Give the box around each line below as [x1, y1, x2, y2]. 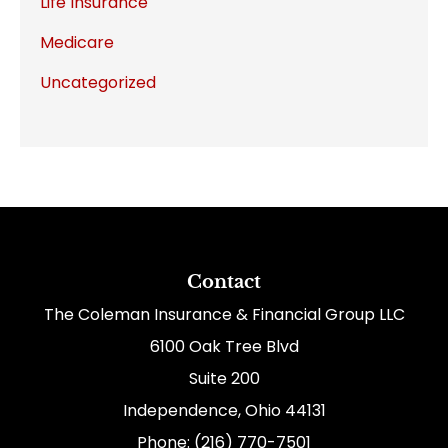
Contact [187, 271, 261, 294]
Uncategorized [40, 71, 156, 95]
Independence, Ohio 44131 [122, 399, 326, 423]
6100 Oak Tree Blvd [149, 335, 299, 359]
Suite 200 [188, 367, 260, 391]
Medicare [40, 31, 114, 55]
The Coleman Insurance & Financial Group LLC [43, 303, 405, 327]
